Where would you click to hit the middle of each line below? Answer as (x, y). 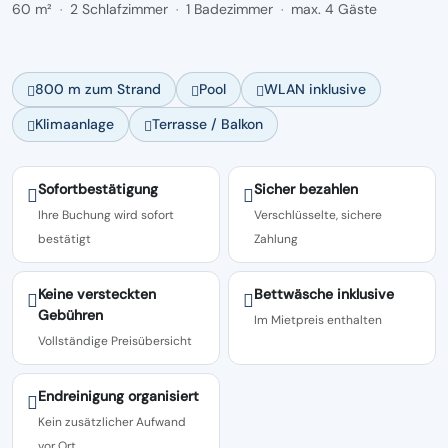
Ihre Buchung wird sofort (106, 215)
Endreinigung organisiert (118, 396)
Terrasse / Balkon (207, 124)
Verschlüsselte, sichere (318, 215)
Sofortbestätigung (98, 189)
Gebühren (70, 315)
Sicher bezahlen (306, 189)
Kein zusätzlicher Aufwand (112, 422)
